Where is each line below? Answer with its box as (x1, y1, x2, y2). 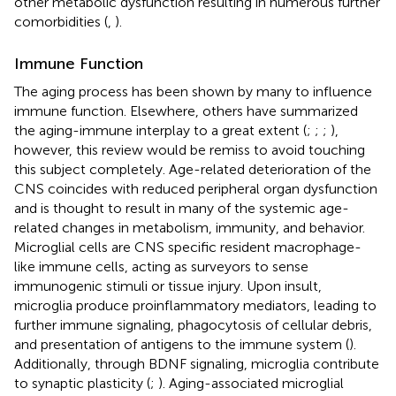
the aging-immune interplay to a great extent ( (14, 121, 307, 139)
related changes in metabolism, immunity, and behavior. (14, 218, 365, 236)
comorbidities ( (14, 12, 108, 30)
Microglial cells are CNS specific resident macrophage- (14, 238, 362, 255)
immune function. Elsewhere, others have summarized (14, 102, 358, 119)
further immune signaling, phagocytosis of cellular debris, (14, 316, 372, 333)
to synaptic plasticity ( (14, 374, 150, 392)
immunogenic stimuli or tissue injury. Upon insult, (14, 277, 322, 294)
